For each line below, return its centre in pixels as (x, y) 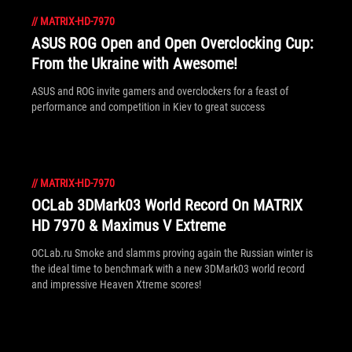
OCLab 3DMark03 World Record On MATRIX (167, 205)
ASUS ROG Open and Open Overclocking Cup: (172, 43)
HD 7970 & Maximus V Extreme (128, 225)
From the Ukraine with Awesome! (134, 64)
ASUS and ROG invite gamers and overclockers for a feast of (160, 91)
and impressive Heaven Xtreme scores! (116, 284)
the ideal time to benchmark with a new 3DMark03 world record (168, 269)
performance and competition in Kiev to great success (148, 107)
